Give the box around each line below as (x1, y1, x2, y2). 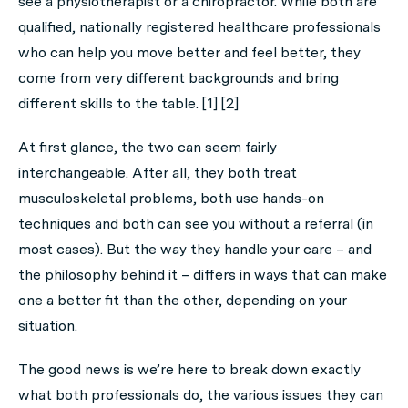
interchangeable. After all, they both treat (18, 164, 297, 181)
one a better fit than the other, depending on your (18, 291, 347, 309)
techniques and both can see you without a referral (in (18, 215, 373, 232)
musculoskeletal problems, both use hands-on (18, 189, 324, 207)
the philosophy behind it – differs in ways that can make (18, 266, 387, 283)
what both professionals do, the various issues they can (18, 386, 383, 403)
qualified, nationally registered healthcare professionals (18, 18, 381, 36)
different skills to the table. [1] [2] (18, 95, 239, 112)
